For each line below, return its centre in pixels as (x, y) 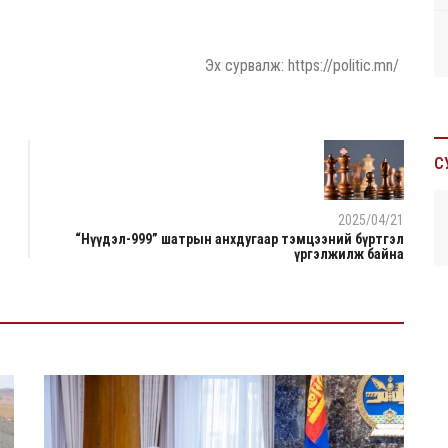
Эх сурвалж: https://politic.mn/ (302, 65)
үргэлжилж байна (349, 253)
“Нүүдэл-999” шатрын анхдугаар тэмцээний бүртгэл (239, 238)
